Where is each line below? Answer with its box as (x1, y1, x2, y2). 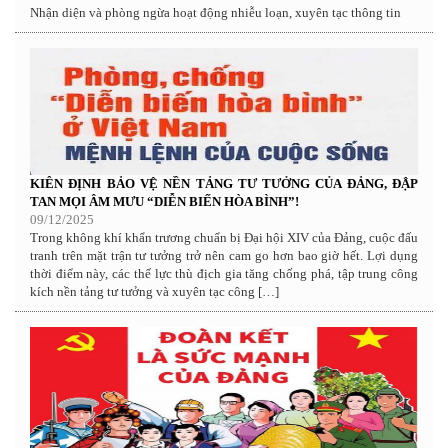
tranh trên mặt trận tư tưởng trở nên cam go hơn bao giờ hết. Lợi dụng (30, 247, 418, 263)
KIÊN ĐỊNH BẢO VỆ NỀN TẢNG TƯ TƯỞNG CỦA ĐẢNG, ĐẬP (30, 175, 418, 191)
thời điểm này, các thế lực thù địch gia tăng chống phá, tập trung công (30, 265, 418, 281)
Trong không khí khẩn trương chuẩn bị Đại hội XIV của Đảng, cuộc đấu (30, 229, 418, 245)
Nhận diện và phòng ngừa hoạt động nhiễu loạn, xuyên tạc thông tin (30, 4, 401, 20)
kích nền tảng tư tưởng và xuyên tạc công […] (30, 283, 279, 299)
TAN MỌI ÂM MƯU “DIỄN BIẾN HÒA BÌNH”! (30, 193, 299, 209)
